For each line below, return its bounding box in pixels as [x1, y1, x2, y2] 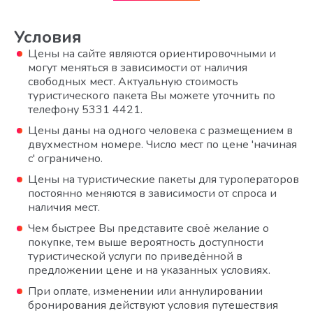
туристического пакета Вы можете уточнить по [28, 88, 275, 103]
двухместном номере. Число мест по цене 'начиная [28, 137, 297, 152]
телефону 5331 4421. [28, 102, 143, 117]
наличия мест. [28, 200, 100, 215]
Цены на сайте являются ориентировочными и [28, 46, 276, 61]
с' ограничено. [28, 151, 103, 166]
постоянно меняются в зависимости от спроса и [28, 186, 277, 201]
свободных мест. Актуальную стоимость [28, 74, 238, 89]
